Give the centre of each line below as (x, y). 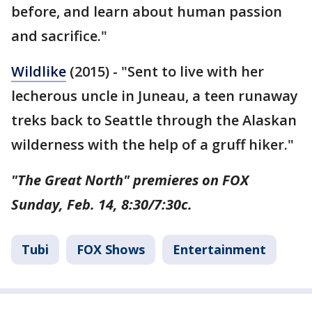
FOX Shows (111, 249)
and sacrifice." (59, 36)
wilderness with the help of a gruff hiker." (153, 144)
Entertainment (219, 249)
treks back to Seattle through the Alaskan (154, 120)
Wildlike (39, 71)
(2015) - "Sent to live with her (165, 71)
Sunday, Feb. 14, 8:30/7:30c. (102, 204)
